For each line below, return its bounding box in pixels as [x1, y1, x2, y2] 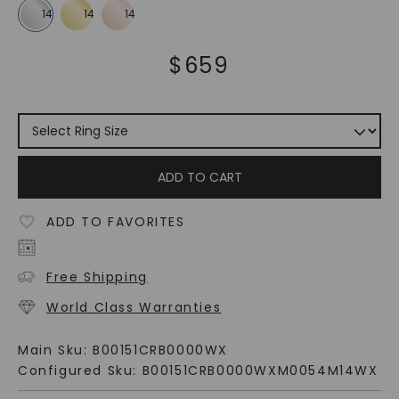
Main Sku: [17, 341, 93, 360]
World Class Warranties [45, 298, 222, 317]
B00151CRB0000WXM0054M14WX [142, 362, 379, 380]
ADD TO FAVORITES [45, 213, 185, 232]
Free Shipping [45, 268, 148, 287]
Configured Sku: [17, 362, 142, 380]
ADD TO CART [157, 168, 242, 187]
